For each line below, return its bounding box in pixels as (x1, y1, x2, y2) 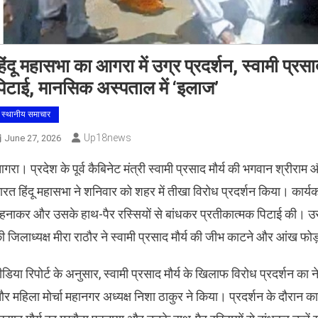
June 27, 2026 (4, 133, 61, 144)
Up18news (84, 132, 131, 144)
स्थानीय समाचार (1, 109, 50, 120)
